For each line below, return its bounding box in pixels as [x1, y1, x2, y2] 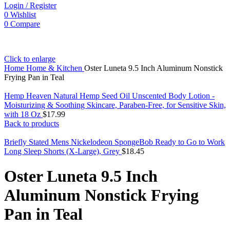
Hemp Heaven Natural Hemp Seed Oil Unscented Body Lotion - [4, 91, 215, 100]
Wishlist [10, 10, 36, 19]
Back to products [4, 119, 59, 128]
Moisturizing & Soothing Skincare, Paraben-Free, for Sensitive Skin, [4, 101, 226, 109]
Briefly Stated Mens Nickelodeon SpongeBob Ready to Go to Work [4, 138, 225, 146]
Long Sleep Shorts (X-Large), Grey [4, 147, 122, 156]
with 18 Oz [4, 110, 43, 119]
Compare [10, 20, 40, 28]
